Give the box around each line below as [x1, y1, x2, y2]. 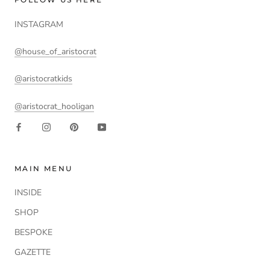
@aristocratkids [14, 73, 72, 85]
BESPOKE [14, 226, 52, 238]
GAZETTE [14, 246, 51, 258]
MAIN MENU [14, 163, 73, 173]
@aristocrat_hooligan [14, 100, 94, 112]
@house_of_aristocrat [14, 45, 96, 57]
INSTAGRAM [14, 18, 63, 30]
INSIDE [14, 186, 42, 198]
